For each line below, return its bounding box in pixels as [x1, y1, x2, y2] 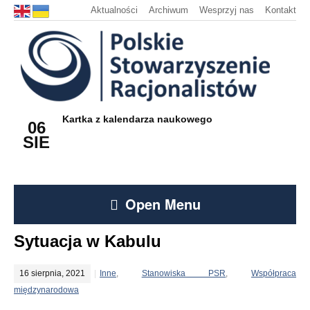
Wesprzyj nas [199, 5, 254, 15]
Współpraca [251, 268, 297, 278]
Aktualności [91, 5, 138, 15]
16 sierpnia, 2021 [19, 268, 85, 278]
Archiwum [149, 5, 188, 15]
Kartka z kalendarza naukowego [62, 113, 213, 125]
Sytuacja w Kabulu [14, 232, 161, 250]
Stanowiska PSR [141, 268, 226, 278]
